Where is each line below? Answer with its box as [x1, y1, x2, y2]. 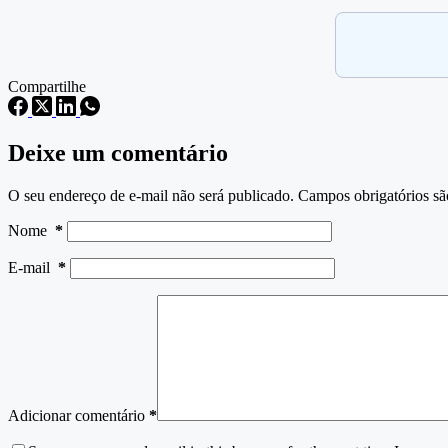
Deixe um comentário [8, 139, 228, 166]
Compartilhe [8, 77, 86, 95]
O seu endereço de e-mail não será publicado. [8, 186, 294, 204]
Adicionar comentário [8, 406, 145, 424]
